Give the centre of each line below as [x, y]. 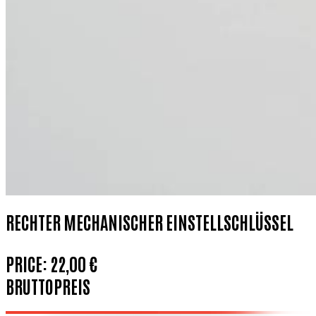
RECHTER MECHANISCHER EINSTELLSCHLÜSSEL [150, 221]
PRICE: [28, 263]
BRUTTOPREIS [48, 285]
